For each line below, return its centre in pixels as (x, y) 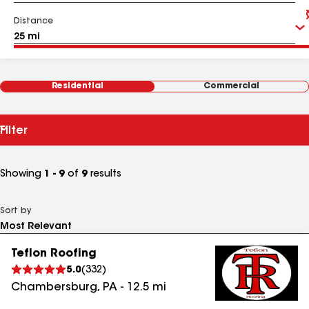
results (104, 175)
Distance (33, 21)
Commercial (231, 86)
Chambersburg (54, 288)
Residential (78, 86)
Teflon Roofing (54, 254)
